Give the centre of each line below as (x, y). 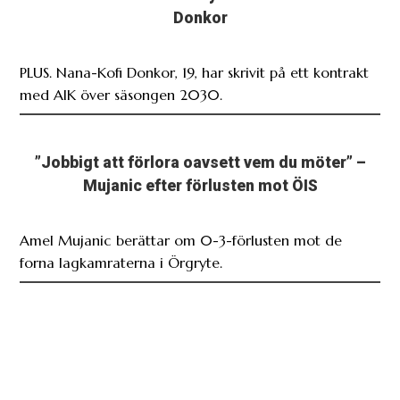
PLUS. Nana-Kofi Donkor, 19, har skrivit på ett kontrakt (195, 72)
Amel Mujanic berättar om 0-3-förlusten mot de (181, 240)
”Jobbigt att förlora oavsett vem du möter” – (200, 162)
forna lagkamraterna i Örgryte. (121, 262)
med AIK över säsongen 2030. (121, 94)
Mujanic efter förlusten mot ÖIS (200, 185)
